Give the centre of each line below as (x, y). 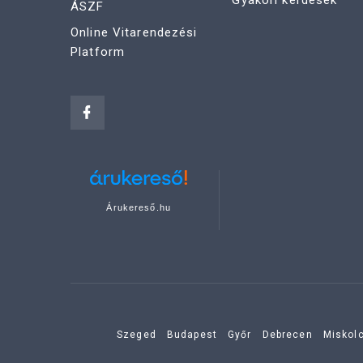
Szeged (137, 335)
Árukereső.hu (139, 208)
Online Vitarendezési (134, 33)
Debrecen (287, 335)
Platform (98, 52)
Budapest (192, 335)
